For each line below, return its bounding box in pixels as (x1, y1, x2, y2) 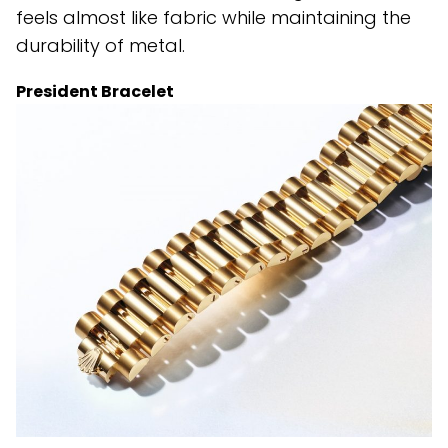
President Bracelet (16, 80, 174, 104)
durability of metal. (16, 33, 185, 59)
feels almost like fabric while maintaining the (16, 5, 411, 31)
